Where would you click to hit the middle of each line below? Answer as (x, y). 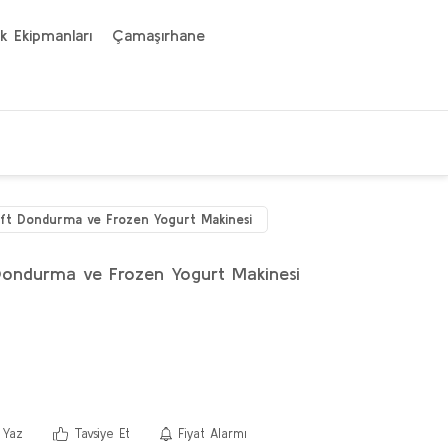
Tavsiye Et (101, 433)
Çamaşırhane (158, 35)
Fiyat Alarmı (213, 433)
